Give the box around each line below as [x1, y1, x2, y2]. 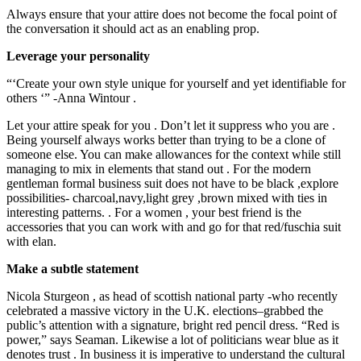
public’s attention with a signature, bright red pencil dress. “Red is [6, 317, 339, 332]
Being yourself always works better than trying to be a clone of [6, 132, 326, 147]
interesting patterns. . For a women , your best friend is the [6, 205, 301, 219]
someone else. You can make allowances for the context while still [6, 147, 341, 161]
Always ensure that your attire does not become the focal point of [6, 6, 337, 21]
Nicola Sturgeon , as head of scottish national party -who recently [6, 288, 338, 303]
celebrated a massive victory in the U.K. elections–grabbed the [6, 303, 323, 317]
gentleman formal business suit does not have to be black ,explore [6, 176, 338, 190]
